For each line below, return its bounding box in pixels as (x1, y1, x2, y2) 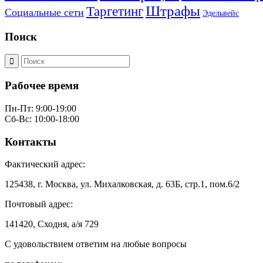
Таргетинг (86, 4, 143, 19)
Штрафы (146, 3, 200, 19)
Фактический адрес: (5, 159, 85, 170)
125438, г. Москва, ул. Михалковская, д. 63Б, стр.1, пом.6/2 (5, 179, 240, 190)
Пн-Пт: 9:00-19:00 (5, 103, 76, 113)
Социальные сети (5, 6, 84, 19)
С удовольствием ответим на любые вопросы (5, 239, 187, 249)
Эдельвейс (203, 9, 239, 18)
